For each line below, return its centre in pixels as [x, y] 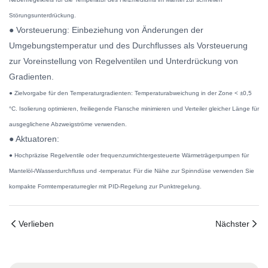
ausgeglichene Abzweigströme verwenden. [68, 124]
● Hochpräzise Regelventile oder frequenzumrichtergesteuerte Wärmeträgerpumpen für [129, 155]
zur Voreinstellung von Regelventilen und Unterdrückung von [124, 61]
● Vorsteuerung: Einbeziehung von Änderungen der [106, 30]
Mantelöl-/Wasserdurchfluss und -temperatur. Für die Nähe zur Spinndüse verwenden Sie [132, 171]
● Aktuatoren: [34, 139]
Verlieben [36, 224]
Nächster [232, 224]
